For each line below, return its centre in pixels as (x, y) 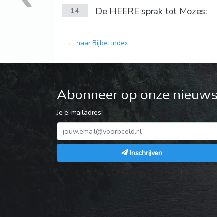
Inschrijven (146, 153)
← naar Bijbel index (98, 43)
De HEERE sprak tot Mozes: (151, 11)
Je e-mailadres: (80, 113)
